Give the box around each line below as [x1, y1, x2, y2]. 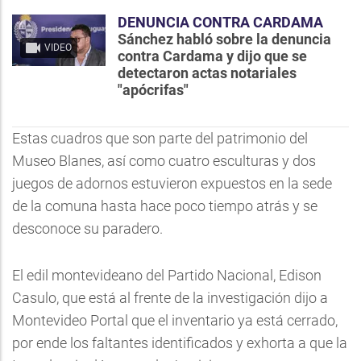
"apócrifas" [118, 81, 189, 98]
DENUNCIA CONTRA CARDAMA [118, 14, 323, 31]
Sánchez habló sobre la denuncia [118, 31, 331, 48]
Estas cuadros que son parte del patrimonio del [12, 130, 308, 147]
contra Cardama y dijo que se [118, 48, 307, 64]
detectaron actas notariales [118, 64, 297, 81]
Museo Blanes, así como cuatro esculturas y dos [12, 152, 316, 169]
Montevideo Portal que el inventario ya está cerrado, [12, 312, 338, 329]
